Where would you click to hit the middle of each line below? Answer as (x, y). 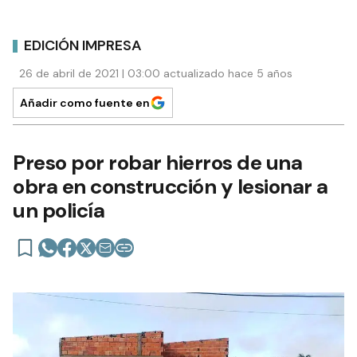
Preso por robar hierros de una (157, 163)
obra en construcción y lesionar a (171, 186)
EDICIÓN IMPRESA (83, 45)
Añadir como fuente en (85, 103)
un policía (59, 210)
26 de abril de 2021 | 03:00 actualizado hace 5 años (156, 73)
